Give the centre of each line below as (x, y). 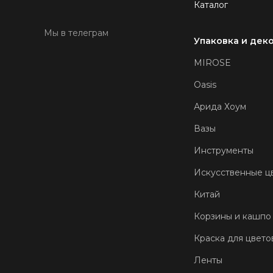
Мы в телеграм (76, 33)
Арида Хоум (220, 106)
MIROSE (212, 62)
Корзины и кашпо (232, 216)
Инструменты (224, 150)
